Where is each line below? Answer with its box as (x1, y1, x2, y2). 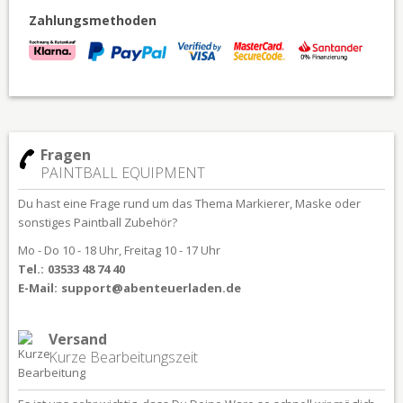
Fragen (40, 144, 91, 165)
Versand (49, 328, 107, 349)
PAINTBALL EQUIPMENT (40, 162, 205, 183)
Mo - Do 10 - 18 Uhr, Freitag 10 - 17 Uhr (18, 241, 220, 258)
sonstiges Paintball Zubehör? (18, 213, 177, 230)
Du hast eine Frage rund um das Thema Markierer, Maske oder (18, 194, 361, 211)
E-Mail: (18, 279, 58, 296)
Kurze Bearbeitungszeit (49, 346, 198, 367)
